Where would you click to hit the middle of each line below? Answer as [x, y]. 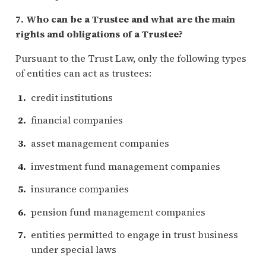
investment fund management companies [125, 166]
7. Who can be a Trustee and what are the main [125, 19]
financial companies [77, 120]
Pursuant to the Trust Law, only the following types [131, 58]
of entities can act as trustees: [83, 73]
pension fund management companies [118, 212]
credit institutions [72, 97]
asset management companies [100, 143]
